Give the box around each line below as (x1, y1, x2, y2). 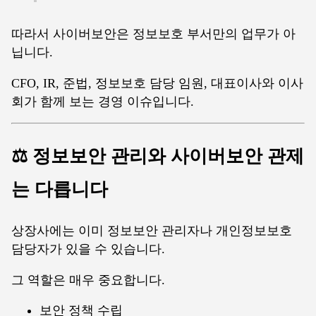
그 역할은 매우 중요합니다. (11, 272, 165, 287)
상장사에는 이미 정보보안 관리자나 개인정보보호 (11, 224, 292, 238)
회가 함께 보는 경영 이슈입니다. (11, 94, 194, 109)
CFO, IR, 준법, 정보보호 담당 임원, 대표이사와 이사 (11, 75, 303, 90)
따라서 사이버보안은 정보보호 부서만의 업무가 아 (11, 27, 296, 42)
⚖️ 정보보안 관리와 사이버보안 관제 (11, 145, 304, 167)
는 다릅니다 (11, 178, 108, 200)
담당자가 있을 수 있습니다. (11, 242, 165, 257)
